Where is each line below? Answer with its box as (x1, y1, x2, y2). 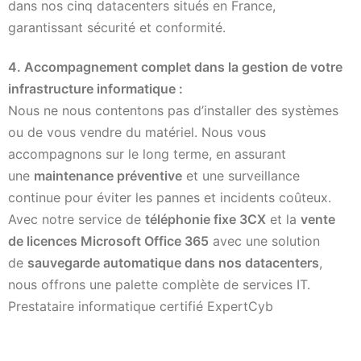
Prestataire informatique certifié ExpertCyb (8, 297, 273, 314)
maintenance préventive (34, 167, 182, 184)
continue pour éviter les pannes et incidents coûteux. (8, 189, 331, 205)
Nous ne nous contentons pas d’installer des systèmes (8, 102, 338, 118)
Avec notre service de (8, 210, 145, 227)
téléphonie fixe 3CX (145, 210, 266, 227)
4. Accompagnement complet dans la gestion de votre (8, 58, 342, 75)
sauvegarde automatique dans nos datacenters (27, 254, 319, 271)
